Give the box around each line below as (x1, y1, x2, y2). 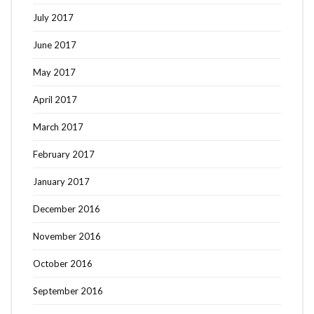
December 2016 (33, 203, 100, 214)
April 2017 (33, 93, 77, 105)
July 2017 (33, 11, 74, 23)
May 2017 (33, 66, 76, 78)
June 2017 (33, 39, 76, 50)
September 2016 (33, 285, 103, 296)
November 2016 (33, 230, 101, 242)
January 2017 (33, 175, 90, 187)
